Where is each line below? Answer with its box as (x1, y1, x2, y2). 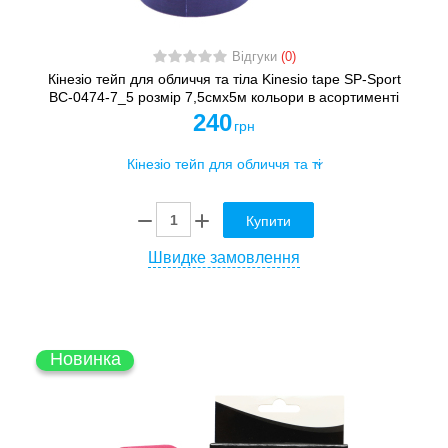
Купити (246, 212, 291, 229)
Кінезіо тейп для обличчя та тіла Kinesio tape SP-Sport (47, 71, 401, 88)
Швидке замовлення (148, 248, 300, 266)
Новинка (49, 348, 121, 369)
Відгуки (231, 50, 281, 65)
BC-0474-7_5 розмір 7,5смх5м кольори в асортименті (49, 89, 399, 106)
